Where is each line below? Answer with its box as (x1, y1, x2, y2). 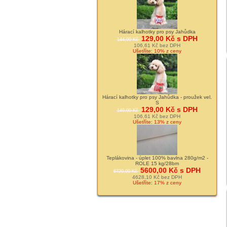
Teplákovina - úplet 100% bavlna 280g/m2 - (106, 155, 208, 161)
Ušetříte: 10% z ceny (133, 48, 181, 54)
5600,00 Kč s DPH (140, 166, 201, 174)
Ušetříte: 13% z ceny (133, 119, 181, 125)
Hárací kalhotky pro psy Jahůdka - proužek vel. (102, 94, 212, 100)
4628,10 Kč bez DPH (132, 174, 182, 180)
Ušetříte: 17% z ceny (133, 179, 181, 185)
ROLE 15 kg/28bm (135, 160, 179, 166)
